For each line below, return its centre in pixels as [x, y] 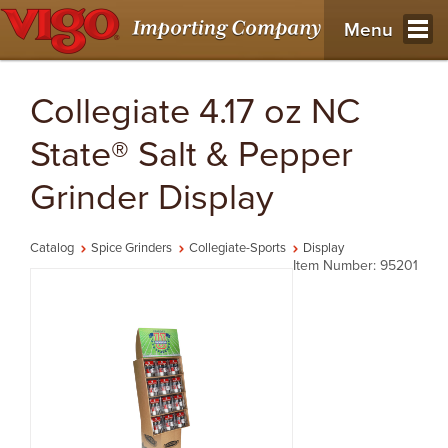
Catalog [52, 248]
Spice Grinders [131, 248]
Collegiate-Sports [237, 248]
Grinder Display [152, 197]
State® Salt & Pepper [191, 154]
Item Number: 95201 [355, 265]
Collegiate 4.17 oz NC [195, 111]
